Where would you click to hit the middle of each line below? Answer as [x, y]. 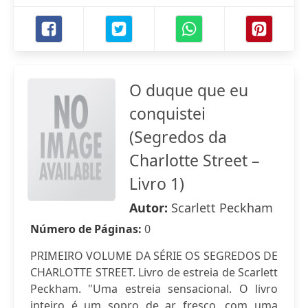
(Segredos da [178, 137]
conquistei [167, 113]
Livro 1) [157, 184]
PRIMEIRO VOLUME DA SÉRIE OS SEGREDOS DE [154, 256]
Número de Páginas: [87, 229]
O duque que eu [189, 90]
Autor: [150, 208]
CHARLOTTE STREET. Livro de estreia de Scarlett [154, 272]
